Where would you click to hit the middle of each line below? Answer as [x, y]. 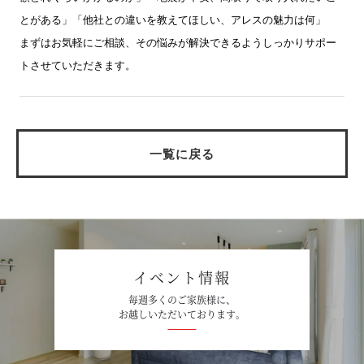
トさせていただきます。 [77, 66]
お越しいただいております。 [182, 314]
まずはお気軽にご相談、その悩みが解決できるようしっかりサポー [178, 43]
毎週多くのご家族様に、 [182, 300]
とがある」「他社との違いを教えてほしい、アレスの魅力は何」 [172, 20]
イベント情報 [182, 277]
